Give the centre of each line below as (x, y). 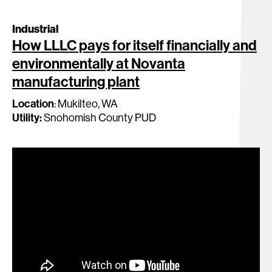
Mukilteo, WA (88, 103)
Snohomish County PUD (99, 117)
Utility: (27, 117)
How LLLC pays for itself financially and (134, 45)
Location (33, 103)
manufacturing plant (76, 81)
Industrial (35, 29)
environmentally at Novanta (99, 63)
